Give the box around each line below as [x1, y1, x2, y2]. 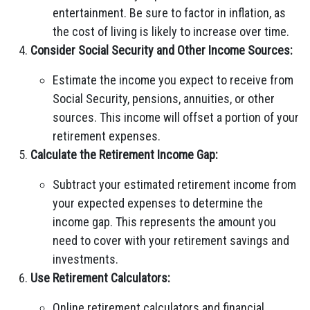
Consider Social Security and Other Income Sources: [30, 43, 293, 57]
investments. [53, 252, 118, 266]
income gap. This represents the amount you [53, 215, 276, 229]
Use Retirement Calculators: [30, 271, 170, 285]
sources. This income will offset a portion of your [53, 110, 299, 125]
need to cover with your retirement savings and [53, 233, 289, 248]
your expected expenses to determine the [53, 196, 263, 210]
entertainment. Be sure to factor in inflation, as [53, 6, 286, 20]
